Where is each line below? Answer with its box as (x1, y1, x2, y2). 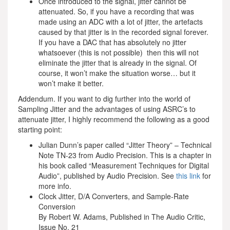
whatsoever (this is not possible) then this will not (39, 47, 199, 57)
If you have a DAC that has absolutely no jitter (39, 37, 186, 47)
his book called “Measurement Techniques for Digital (39, 160, 209, 170)
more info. (39, 181, 71, 191)
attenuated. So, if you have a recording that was (39, 6, 194, 16)
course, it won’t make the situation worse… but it (39, 68, 196, 78)
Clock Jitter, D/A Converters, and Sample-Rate (39, 191, 189, 201)
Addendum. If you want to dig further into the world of (18, 93, 190, 104)
